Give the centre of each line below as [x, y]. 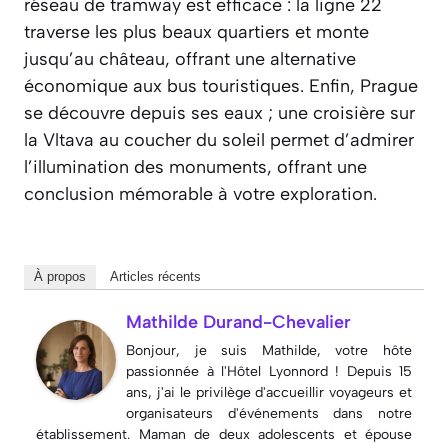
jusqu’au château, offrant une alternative [190, 59]
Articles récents [155, 277]
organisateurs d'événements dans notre [269, 414]
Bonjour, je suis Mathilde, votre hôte [269, 351]
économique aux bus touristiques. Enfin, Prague [221, 86]
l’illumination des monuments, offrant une [195, 167]
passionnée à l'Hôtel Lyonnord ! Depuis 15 [269, 372]
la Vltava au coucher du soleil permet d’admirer [219, 140]
